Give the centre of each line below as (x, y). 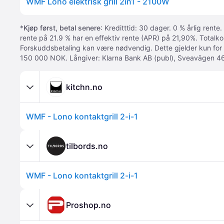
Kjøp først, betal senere (62, 28)
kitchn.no (84, 87)
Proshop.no (88, 205)
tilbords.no (87, 146)
